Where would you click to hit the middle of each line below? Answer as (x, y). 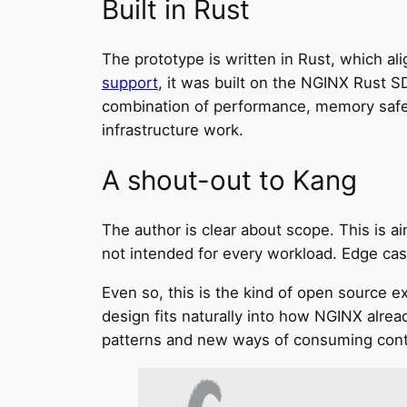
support (130, 83)
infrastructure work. (173, 130)
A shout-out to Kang (229, 179)
